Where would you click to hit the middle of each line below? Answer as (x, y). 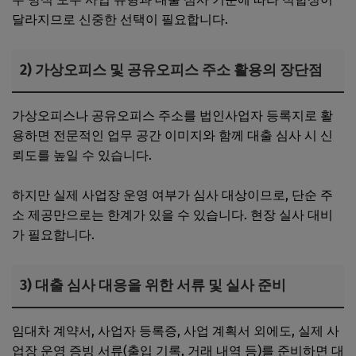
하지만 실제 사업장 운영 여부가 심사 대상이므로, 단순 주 (172, 195)
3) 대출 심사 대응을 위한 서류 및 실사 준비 (153, 285)
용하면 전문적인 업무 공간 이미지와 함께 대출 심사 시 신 (172, 135)
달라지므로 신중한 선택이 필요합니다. (120, 19)
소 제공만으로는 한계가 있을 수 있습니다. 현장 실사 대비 (172, 215)
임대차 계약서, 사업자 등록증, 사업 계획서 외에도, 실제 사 (176, 331)
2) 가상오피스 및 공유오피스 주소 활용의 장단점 (171, 70)
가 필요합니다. (53, 234)
